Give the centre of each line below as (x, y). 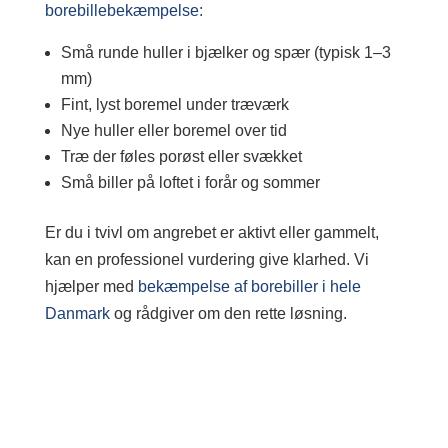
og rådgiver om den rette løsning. (230, 313)
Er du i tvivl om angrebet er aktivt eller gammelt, (211, 232)
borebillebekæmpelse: (123, 10)
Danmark (79, 313)
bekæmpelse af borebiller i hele (249, 286)
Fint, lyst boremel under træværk (174, 104)
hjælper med (91, 286)
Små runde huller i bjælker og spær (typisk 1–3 (225, 52)
